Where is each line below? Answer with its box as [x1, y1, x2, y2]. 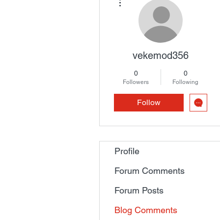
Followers [123, 79, 149, 85]
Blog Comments [114, 205, 177, 215]
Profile [114, 146, 139, 156]
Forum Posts [114, 185, 164, 195]
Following [172, 79, 198, 85]
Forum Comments [114, 165, 185, 176]
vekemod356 [133, 50, 189, 61]
